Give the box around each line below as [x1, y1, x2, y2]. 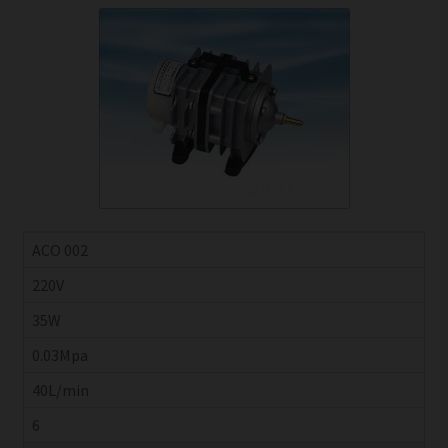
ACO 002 [31, 240, 88, 261]
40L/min [31, 380, 89, 401]
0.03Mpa [31, 345, 88, 366]
